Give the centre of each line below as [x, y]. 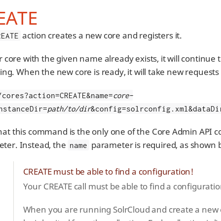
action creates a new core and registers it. [101, 35]
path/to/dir [69, 109]
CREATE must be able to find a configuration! [109, 171]
